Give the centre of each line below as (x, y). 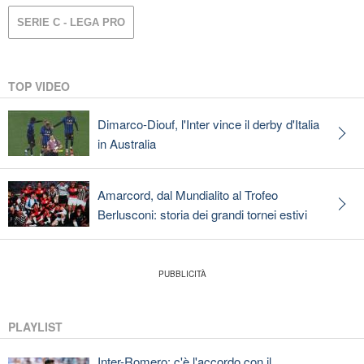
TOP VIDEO (39, 86)
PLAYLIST (35, 327)
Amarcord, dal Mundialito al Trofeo (188, 195)
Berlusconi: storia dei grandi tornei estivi (202, 214)
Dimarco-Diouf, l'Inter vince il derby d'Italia (208, 124)
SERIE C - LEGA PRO (71, 22)
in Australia (127, 143)
